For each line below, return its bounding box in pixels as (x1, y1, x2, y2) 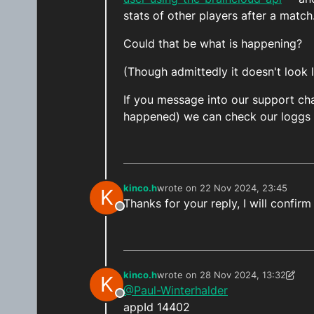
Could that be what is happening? (123, 36, 302, 51)
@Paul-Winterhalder (123, 283, 228, 298)
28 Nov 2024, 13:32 (200, 269, 286, 281)
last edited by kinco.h (156, 275, 250, 287)
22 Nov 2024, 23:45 (200, 182, 287, 194)
